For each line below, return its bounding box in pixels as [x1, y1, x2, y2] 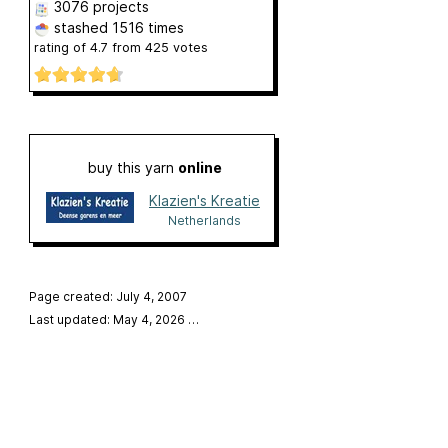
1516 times [111, 19, 184, 37]
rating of [33, 40, 90, 56]
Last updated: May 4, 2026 [28, 311, 188, 327]
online [177, 158, 222, 176]
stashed [49, 19, 112, 37]
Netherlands [168, 212, 241, 228]
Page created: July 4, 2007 [28, 288, 187, 304]
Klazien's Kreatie [149, 191, 260, 209]
